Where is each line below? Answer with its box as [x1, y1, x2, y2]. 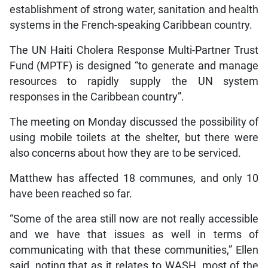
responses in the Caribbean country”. [9, 90, 184, 103]
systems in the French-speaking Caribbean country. [9, 19, 252, 31]
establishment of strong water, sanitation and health [9, 3, 259, 16]
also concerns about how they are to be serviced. [9, 147, 241, 159]
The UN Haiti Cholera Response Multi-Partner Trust [9, 44, 259, 56]
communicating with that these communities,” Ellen [9, 243, 259, 256]
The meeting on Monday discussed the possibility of [9, 115, 259, 128]
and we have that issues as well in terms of [9, 228, 259, 240]
